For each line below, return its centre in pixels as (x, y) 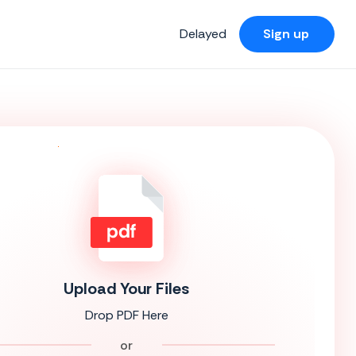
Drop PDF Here (126, 315)
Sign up (286, 33)
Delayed (203, 33)
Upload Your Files (127, 288)
